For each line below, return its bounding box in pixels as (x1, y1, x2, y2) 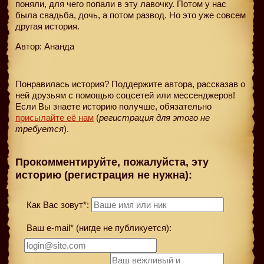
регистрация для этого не (99, 112, 210, 123)
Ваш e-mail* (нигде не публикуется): (24, 222, 171, 233)
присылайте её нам (15, 112, 94, 123)
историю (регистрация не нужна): (15, 169, 192, 181)
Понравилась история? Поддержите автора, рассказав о (15, 78, 245, 89)
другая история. (15, 21, 80, 31)
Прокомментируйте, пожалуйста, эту (15, 156, 209, 169)
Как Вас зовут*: (24, 199, 89, 210)
